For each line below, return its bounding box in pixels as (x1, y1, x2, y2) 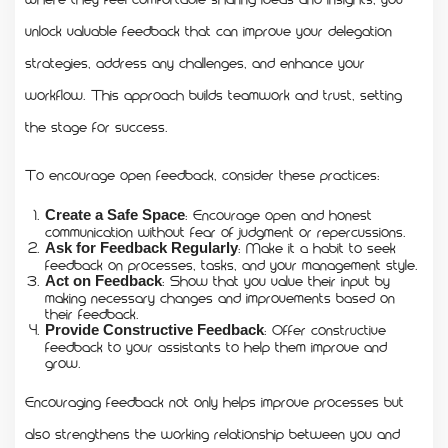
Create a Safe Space (45, 205, 185, 223)
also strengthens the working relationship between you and (25, 423, 400, 442)
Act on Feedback (45, 271, 162, 289)
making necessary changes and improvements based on (45, 287, 395, 306)
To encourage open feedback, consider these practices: (25, 164, 380, 183)
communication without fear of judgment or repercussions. (45, 221, 406, 240)
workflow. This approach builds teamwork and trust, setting (25, 84, 402, 103)
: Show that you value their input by (162, 270, 390, 289)
